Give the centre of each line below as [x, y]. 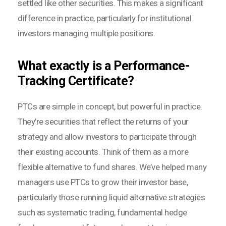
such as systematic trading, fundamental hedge [102, 213]
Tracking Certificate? [76, 81]
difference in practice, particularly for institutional [104, 18]
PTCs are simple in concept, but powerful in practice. [110, 107]
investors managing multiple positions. [86, 34]
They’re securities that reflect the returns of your [103, 122]
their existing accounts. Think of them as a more [103, 152]
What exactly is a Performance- [104, 66]
